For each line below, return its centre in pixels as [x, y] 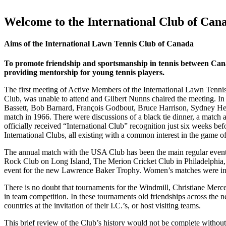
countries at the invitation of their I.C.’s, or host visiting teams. [102, 206]
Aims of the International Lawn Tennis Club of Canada [99, 43]
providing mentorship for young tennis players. [84, 73]
